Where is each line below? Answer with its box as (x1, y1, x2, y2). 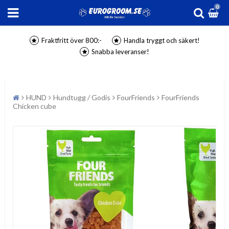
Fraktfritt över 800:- (41, 36, 102, 44)
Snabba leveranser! (91, 48, 149, 56)
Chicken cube (13, 102, 56, 110)
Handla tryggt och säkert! (123, 36, 200, 44)
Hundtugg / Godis (53, 93, 110, 102)
